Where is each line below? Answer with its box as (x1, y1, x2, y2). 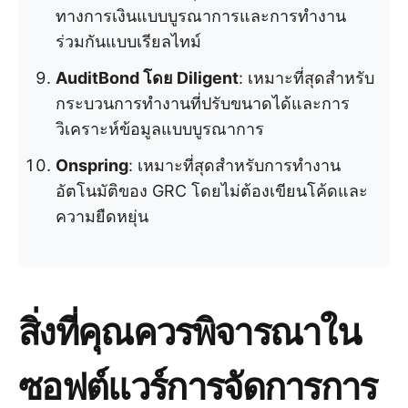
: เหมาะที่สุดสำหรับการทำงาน (128, 156, 341, 175)
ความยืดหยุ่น (56, 207, 148, 226)
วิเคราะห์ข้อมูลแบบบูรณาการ (56, 119, 264, 138)
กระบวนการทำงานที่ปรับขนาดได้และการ (56, 94, 350, 113)
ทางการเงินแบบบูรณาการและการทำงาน (56, 6, 346, 25)
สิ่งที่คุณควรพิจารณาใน (18, 307, 361, 353)
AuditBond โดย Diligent (56, 68, 239, 87)
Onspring (56, 156, 128, 175)
